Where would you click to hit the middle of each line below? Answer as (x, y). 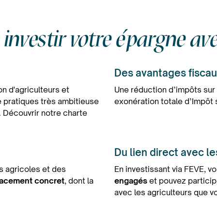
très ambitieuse (70, 101)
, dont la (79, 181)
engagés (131, 181)
